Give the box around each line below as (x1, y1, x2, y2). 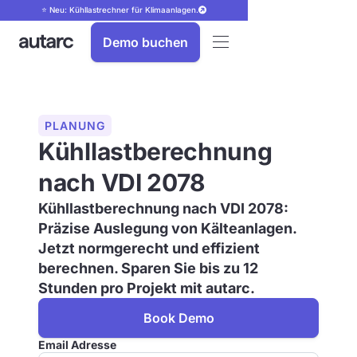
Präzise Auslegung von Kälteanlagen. (38, 220, 296, 237)
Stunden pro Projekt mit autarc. (38, 280, 255, 296)
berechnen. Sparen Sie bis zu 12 (38, 260, 258, 277)
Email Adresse (38, 338, 116, 351)
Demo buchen (103, 33, 188, 50)
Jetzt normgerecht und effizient (38, 240, 260, 257)
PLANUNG (45, 119, 105, 132)
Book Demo (143, 310, 214, 326)
